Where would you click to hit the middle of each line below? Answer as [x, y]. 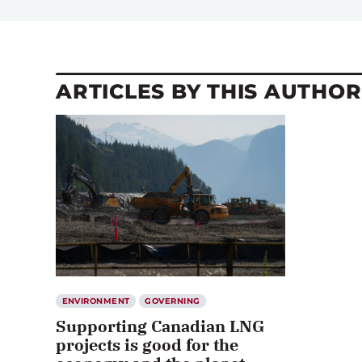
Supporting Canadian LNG [160, 326]
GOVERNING [173, 301]
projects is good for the [147, 344]
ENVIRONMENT [96, 301]
